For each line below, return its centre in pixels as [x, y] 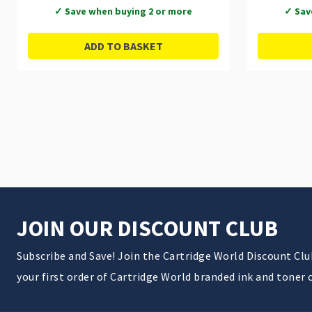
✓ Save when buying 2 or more [123, 11]
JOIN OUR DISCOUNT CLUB [147, 228]
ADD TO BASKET [123, 46]
